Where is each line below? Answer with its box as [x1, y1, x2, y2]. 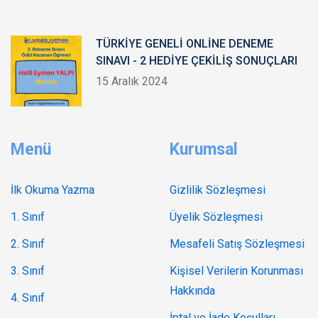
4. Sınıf [11, 291, 45, 305]
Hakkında [170, 284, 215, 298]
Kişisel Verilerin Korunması [170, 264, 303, 278]
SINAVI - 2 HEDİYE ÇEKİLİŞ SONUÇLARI [96, 54, 297, 68]
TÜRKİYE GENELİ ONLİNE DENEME [96, 37, 273, 51]
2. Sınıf [11, 237, 45, 251]
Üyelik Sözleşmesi [170, 210, 263, 224]
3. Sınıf [11, 264, 45, 278]
